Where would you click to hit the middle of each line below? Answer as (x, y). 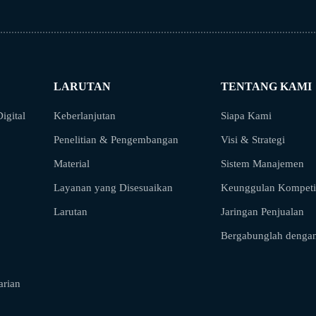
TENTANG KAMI (266, 86)
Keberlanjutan (85, 116)
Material (72, 164)
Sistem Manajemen (262, 164)
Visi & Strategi (253, 140)
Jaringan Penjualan (262, 212)
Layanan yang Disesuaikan (113, 188)
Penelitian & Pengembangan (116, 140)
